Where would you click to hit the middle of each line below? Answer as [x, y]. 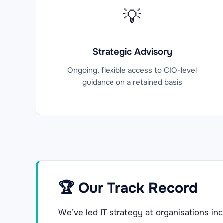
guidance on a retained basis [132, 82]
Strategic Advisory [132, 52]
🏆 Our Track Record [128, 188]
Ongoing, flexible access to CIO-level [132, 70]
